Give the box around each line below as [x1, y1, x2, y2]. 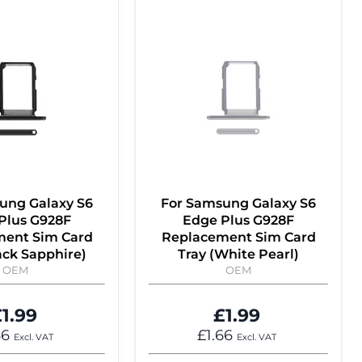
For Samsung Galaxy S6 [161, 196, 316, 212]
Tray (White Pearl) [178, 246, 299, 263]
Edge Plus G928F [183, 213, 294, 229]
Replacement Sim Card [161, 229, 316, 246]
